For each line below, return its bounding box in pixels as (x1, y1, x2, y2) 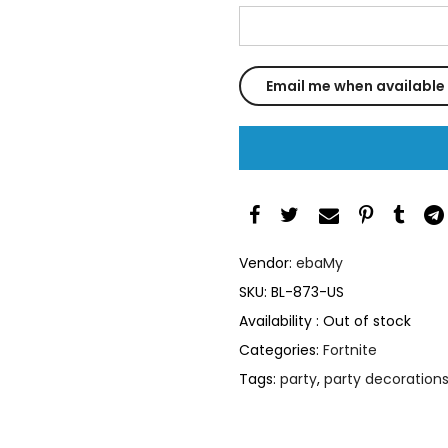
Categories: (239, 339, 323, 360)
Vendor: (239, 252, 296, 273)
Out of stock (323, 310, 411, 331)
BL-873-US (271, 281, 344, 302)
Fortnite (323, 339, 377, 360)
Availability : (239, 310, 323, 331)
